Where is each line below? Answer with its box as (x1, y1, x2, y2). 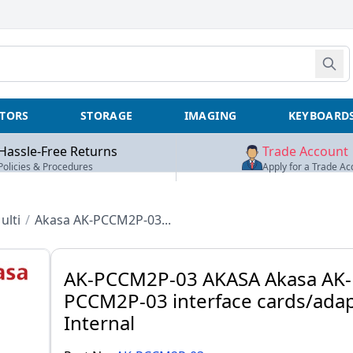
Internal (64, 310, 135, 336)
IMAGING (184, 108, 237, 123)
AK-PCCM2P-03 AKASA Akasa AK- (64, 266, 351, 292)
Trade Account (262, 143, 348, 160)
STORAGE (80, 108, 133, 123)
